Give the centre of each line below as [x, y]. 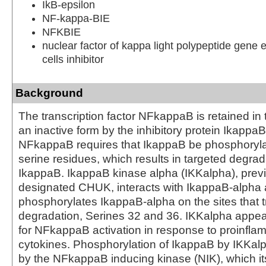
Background [49, 93]
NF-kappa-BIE [76, 18]
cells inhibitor [73, 59]
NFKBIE [61, 32]
